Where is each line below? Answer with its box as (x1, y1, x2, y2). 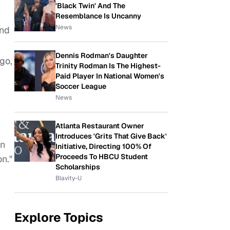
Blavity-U (55, 174, 82, 182)
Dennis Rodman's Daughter (55, 51, 148, 60)
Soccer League (55, 82, 106, 91)
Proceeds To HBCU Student (55, 152, 148, 161)
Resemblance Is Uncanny (55, 11, 141, 21)
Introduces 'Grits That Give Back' (55, 131, 167, 141)
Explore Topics (14, 209, 103, 225)
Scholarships (55, 162, 100, 171)
